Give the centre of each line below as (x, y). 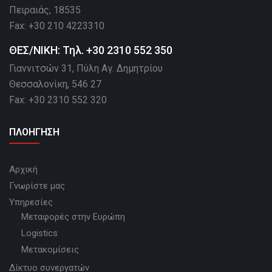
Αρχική (23, 170)
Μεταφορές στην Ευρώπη (73, 217)
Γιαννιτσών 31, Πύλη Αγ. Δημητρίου (86, 69)
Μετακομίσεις (50, 250)
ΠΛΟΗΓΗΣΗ (34, 132)
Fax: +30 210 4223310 (57, 26)
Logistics (39, 233)
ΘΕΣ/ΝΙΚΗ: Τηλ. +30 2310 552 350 (91, 50)
